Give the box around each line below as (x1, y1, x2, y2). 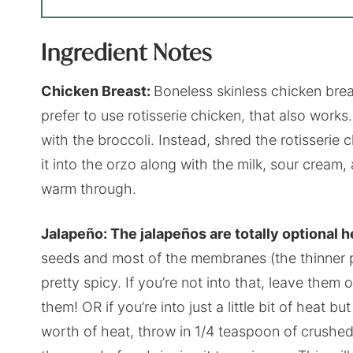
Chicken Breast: (41, 83, 154, 100)
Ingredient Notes (41, 38, 212, 68)
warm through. (41, 180, 136, 198)
